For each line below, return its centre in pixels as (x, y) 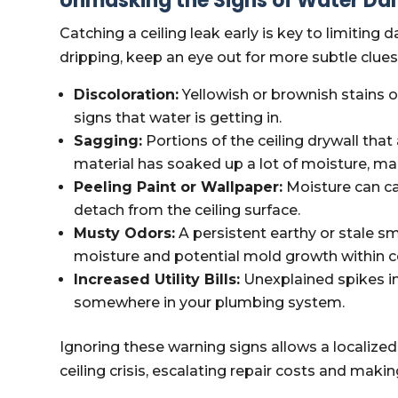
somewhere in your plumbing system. (210, 302)
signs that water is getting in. (178, 118)
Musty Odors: (125, 233)
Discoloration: (127, 95)
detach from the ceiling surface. (187, 210)
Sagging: (108, 141)
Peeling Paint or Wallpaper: (179, 187)
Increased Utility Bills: (157, 279)
